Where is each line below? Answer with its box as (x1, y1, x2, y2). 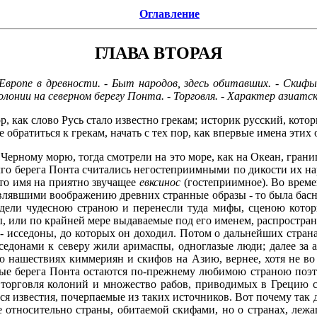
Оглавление (139, 8, 200, 20)
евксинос (139, 175, 181, 188)
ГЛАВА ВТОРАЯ (95, 43, 222, 62)
